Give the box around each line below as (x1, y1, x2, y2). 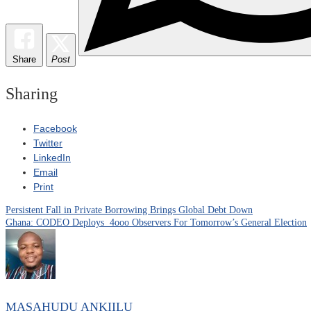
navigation (5, 232, 92, 255)
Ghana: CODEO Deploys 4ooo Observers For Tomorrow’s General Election (6, 217, 307, 228)
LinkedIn (33, 151, 71, 163)
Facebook (33, 122, 77, 134)
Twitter (33, 137, 62, 149)
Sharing (6, 84, 58, 103)
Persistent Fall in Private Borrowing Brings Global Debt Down (6, 204, 253, 215)
